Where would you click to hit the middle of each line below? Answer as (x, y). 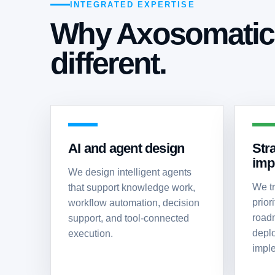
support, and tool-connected (129, 218)
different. (108, 63)
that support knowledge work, (132, 188)
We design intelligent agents (130, 172)
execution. (91, 234)
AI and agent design (126, 148)
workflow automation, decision (134, 203)
